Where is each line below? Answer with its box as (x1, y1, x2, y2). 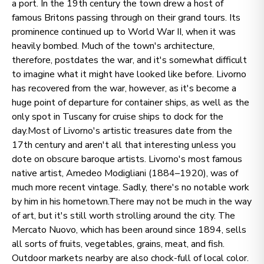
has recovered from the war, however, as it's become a (12, 82, 236, 95)
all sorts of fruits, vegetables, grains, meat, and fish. (12, 237, 225, 250)
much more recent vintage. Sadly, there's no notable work (12, 181, 249, 194)
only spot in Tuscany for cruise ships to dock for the (12, 110, 223, 123)
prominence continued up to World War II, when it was (12, 25, 236, 38)
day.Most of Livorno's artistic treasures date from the (12, 124, 232, 137)
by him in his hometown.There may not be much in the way (12, 195, 252, 208)
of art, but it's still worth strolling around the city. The (12, 209, 235, 222)
